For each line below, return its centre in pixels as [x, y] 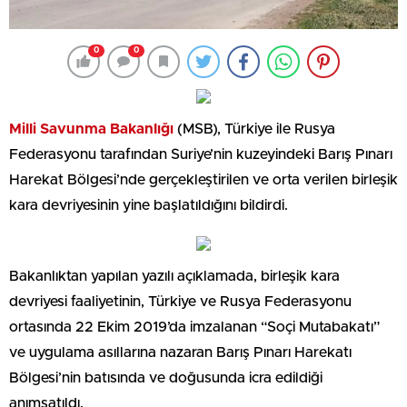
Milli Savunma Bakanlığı [91, 129]
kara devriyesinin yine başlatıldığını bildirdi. [149, 205]
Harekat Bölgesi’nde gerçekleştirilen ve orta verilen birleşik [203, 179]
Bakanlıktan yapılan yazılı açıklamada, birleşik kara [174, 276]
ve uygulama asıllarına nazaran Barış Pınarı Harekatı [180, 352]
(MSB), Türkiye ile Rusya [254, 129]
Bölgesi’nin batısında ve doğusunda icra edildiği [166, 377]
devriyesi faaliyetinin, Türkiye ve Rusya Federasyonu [180, 301]
